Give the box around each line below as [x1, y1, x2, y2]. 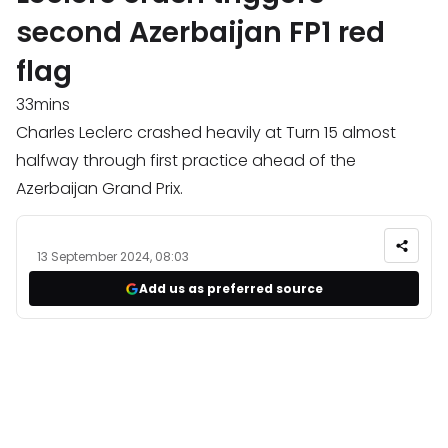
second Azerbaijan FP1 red [16, 13, 385, 53]
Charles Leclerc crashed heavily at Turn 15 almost [16, 121, 396, 145]
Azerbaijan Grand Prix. [16, 177, 183, 201]
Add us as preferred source [139, 279, 323, 297]
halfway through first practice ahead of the [16, 149, 356, 173]
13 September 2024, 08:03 [37, 248, 189, 266]
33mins [16, 93, 70, 117]
